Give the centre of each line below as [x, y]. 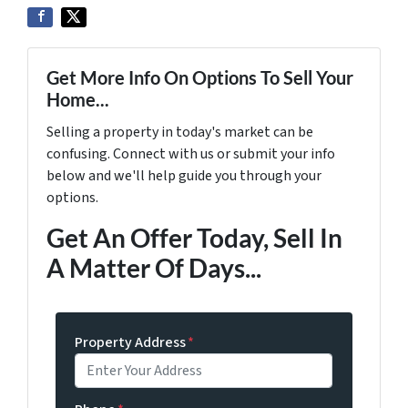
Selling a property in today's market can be [180, 132]
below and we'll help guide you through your [184, 175]
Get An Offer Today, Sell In [194, 237]
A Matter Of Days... [154, 267]
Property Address [131, 342]
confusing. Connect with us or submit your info [191, 153]
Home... [78, 99]
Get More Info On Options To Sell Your [200, 77]
